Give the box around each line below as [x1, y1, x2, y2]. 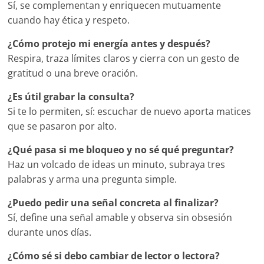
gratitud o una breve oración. [8, 67, 138, 80]
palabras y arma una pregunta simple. [8, 173, 177, 186]
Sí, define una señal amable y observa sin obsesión [8, 211, 233, 225]
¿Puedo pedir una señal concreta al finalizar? [8, 196, 219, 210]
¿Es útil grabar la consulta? [8, 90, 135, 104]
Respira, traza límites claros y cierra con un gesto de [8, 52, 240, 65]
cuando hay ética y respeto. [8, 14, 130, 27]
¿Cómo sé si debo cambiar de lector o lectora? [8, 249, 220, 263]
